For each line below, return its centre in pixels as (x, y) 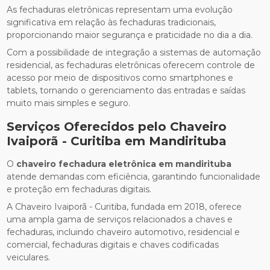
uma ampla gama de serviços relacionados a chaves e (120, 220)
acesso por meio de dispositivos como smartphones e (120, 78)
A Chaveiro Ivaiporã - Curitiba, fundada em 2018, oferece (124, 207)
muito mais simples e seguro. (69, 103)
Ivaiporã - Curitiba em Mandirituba (117, 141)
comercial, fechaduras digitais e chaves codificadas (113, 245)
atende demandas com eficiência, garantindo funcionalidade (134, 177)
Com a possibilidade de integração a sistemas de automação (134, 53)
